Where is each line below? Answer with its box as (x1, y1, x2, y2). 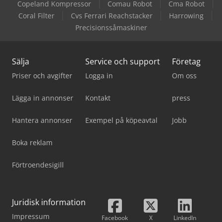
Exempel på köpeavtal (85, 115, 158, 125)
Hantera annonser (12, 115, 72, 125)
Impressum (12, 212, 50, 221)
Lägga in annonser (12, 93, 73, 103)
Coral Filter (18, 11, 55, 20)
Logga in (85, 71, 113, 80)
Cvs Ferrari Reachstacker (70, 11, 153, 20)
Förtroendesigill (12, 160, 64, 169)
